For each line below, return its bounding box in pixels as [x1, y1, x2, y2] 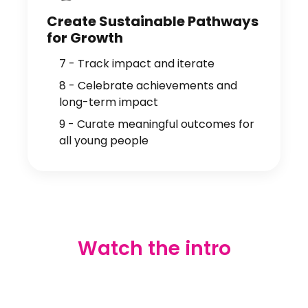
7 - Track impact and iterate [59, 56, 214, 71]
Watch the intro [77, 235, 231, 262]
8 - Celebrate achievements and [59, 78, 237, 93]
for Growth [47, 28, 123, 47]
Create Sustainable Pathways [47, 12, 258, 31]
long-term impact [59, 94, 158, 110]
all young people [59, 133, 148, 148]
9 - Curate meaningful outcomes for [59, 116, 254, 132]
